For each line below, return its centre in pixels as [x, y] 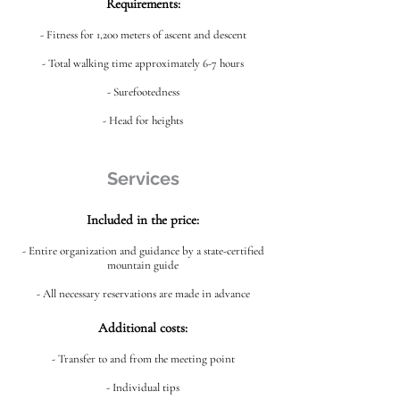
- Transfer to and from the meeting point [143, 359]
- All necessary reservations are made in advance [143, 294]
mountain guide [143, 265]
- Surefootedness [143, 92]
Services [143, 179]
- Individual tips [143, 387]
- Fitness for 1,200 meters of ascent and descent [143, 35]
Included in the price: [143, 220]
